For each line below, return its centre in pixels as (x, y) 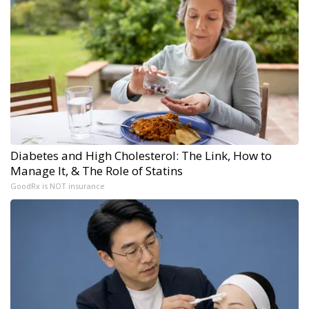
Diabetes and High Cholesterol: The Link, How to (141, 156)
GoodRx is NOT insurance (58, 186)
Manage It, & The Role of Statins (97, 171)
